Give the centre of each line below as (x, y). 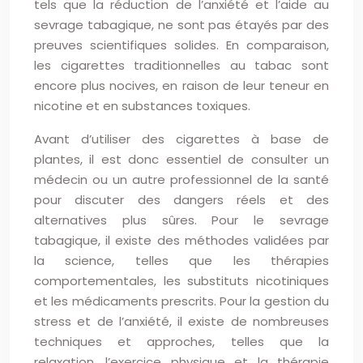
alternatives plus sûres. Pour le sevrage (181, 220)
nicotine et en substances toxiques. (142, 106)
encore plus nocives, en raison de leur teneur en (181, 85)
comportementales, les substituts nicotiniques (181, 281)
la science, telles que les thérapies (181, 261)
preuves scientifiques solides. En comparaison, (181, 45)
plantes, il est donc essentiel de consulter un (181, 159)
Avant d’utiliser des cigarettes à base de (181, 139)
